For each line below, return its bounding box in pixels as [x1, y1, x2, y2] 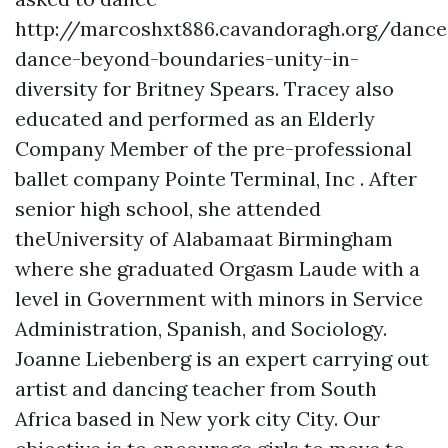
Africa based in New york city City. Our [15, 406, 380, 432]
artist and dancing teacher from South [15, 376, 377, 402]
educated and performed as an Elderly [15, 106, 375, 132]
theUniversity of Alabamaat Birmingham [15, 226, 393, 252]
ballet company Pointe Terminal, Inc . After [15, 166, 417, 192]
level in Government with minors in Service [15, 286, 423, 312]
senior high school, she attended [15, 196, 321, 222]
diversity [15, 76, 98, 102]
